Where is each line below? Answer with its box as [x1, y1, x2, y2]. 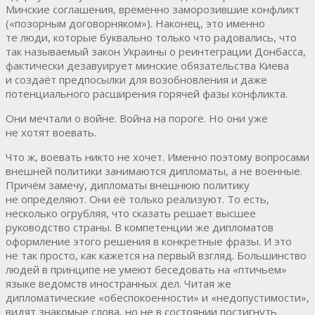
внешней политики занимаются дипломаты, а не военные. [6, 163, 302, 178]
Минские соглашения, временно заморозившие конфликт [6, 1, 300, 16]
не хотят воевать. [6, 124, 96, 139]
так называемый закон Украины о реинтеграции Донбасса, [6, 44, 306, 58]
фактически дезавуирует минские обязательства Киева [6, 58, 289, 72]
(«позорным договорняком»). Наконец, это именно [6, 15, 265, 30]
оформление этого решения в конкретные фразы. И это [6, 233, 292, 248]
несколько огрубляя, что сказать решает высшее [6, 205, 256, 220]
